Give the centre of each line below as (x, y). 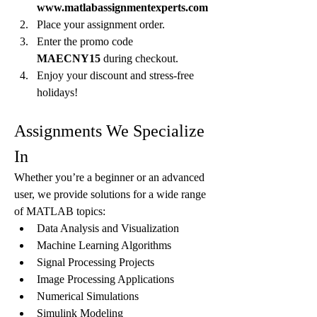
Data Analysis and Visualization (108, 228)
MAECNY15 (69, 58)
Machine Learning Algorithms (104, 245)
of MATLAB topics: (60, 211)
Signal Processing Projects (96, 262)
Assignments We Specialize (109, 131)
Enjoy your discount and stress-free (115, 75)
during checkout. (139, 58)
